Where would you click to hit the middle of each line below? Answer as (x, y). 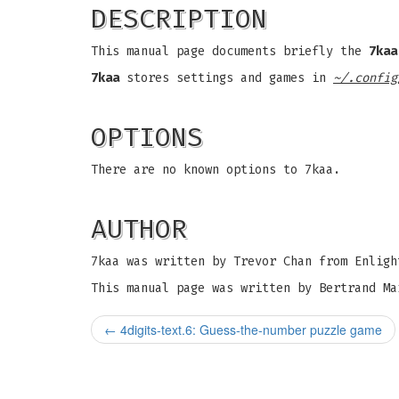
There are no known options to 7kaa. (216, 170)
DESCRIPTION (179, 19)
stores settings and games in (226, 78)
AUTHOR (139, 229)
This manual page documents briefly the (230, 51)
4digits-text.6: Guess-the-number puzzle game (249, 330)
